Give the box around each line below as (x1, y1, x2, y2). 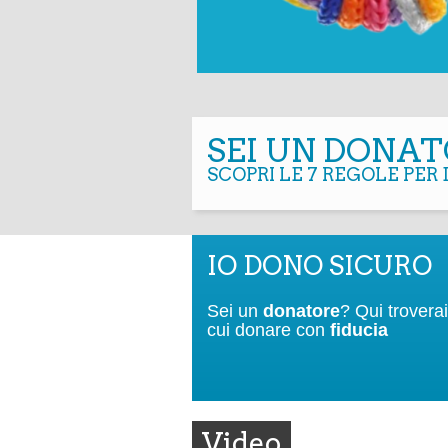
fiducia (330, 320, 388, 340)
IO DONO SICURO (207, 250, 432, 281)
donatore (263, 301, 340, 321)
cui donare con (207, 320, 330, 340)
